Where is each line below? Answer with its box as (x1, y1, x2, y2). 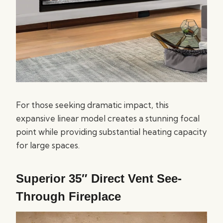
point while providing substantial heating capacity (16, 126, 207, 137)
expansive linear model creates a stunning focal (16, 113, 200, 123)
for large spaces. (16, 140, 80, 150)
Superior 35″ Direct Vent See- (16, 172, 182, 185)
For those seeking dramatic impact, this (16, 100, 169, 110)
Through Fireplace (16, 190, 121, 203)
